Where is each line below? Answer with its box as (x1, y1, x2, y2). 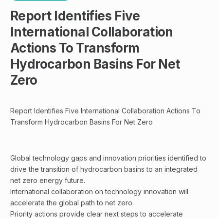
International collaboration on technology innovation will (10, 187, 188, 196)
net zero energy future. (10, 176, 85, 184)
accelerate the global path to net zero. (10, 199, 134, 207)
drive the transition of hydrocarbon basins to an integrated (10, 165, 198, 173)
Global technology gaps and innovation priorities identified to (10, 154, 206, 162)
